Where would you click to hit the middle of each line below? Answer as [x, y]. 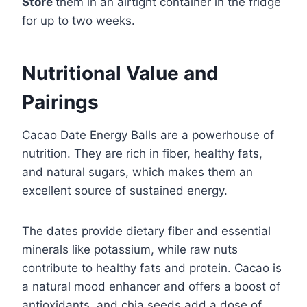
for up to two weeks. [78, 20]
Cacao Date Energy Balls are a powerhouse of [148, 135]
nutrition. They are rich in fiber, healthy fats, [142, 153]
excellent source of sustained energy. [125, 190]
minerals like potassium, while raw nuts [130, 249]
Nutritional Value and [120, 73]
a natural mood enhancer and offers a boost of [151, 286]
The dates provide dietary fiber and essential [146, 231]
